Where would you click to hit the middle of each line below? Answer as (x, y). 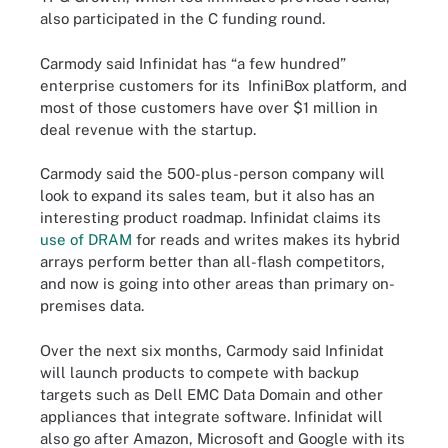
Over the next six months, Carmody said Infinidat (212, 350)
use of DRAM (86, 239)
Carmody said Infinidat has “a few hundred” (193, 63)
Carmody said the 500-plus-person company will (212, 173)
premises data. (92, 305)
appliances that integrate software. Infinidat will (211, 416)
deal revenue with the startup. (148, 129)
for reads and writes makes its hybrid (266, 239)
